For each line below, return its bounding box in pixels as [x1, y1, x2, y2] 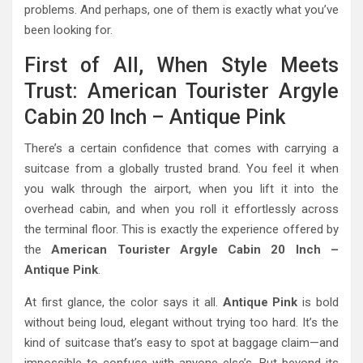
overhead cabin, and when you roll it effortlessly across [24, 202, 339, 217]
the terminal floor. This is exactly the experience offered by [24, 222, 339, 237]
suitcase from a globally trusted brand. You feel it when [24, 161, 339, 177]
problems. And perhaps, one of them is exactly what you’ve [24, 2, 339, 18]
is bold [297, 295, 340, 310]
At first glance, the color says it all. [24, 295, 223, 310]
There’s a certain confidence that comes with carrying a [24, 141, 339, 156]
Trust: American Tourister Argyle [24, 79, 339, 104]
